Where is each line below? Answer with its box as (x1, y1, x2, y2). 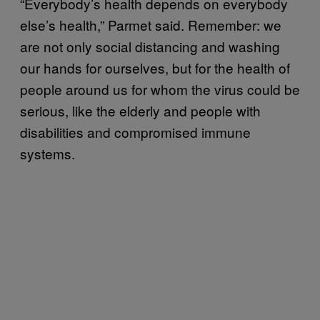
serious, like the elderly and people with (20, 100, 261, 120)
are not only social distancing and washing (20, 36, 280, 56)
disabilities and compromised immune (20, 121, 251, 141)
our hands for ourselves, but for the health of (20, 57, 290, 77)
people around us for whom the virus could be (20, 79, 300, 99)
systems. (20, 143, 75, 163)
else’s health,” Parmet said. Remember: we (20, 14, 281, 34)
